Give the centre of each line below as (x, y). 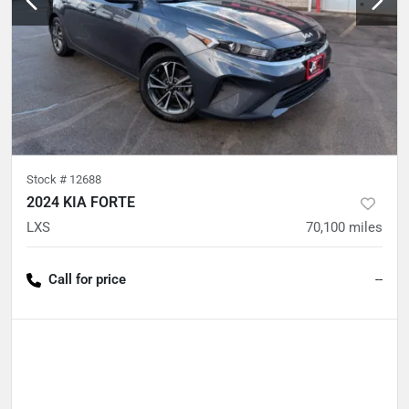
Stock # (48, 179)
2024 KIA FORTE (81, 202)
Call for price (87, 279)
